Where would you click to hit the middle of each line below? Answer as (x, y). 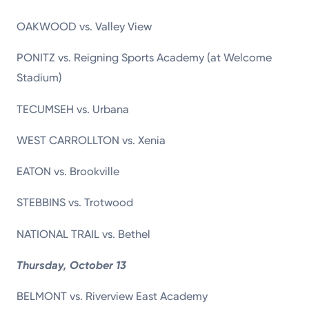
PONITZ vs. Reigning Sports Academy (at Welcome (144, 58)
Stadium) (40, 78)
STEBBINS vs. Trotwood (75, 203)
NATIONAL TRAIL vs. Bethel (84, 234)
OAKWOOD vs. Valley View (84, 27)
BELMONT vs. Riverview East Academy (112, 297)
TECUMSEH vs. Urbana (73, 109)
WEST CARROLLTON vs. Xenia (91, 140)
